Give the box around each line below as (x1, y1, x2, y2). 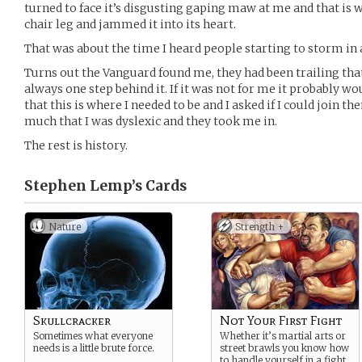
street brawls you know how (220, 342, 349, 354)
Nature (48, 221, 81, 233)
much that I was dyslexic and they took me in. (24, 114, 277, 128)
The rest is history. (24, 138, 128, 153)
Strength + (235, 221, 284, 233)
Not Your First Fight (220, 313, 342, 328)
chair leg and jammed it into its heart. (24, 17, 236, 32)
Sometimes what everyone (33, 330, 153, 342)
